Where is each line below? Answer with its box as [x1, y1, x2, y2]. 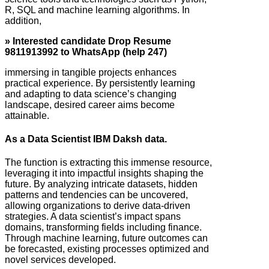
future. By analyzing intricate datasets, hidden [5, 179, 198, 190]
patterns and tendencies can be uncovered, [5, 190, 188, 201]
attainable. [5, 110, 49, 121]
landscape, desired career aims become [5, 99, 175, 110]
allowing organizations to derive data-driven [5, 201, 190, 211]
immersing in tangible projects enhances [5, 67, 177, 77]
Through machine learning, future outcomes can [5, 233, 208, 244]
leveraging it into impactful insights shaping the [5, 168, 204, 179]
